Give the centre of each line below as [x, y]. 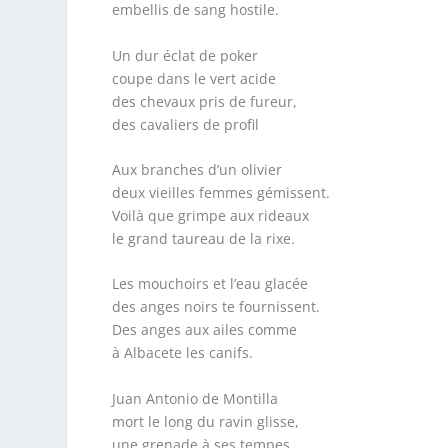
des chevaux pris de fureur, [204, 101]
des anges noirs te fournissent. [215, 307]
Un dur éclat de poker [184, 55]
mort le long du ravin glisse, [205, 421]
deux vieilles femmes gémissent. [220, 193]
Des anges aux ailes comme [204, 330]
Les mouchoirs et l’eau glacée [209, 284]
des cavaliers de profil [185, 124]
